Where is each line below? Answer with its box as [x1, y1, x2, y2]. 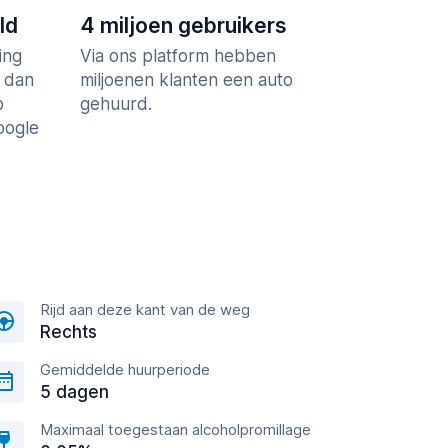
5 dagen [40, 382, 109, 403]
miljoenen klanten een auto [80, 70, 293, 91]
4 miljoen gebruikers [80, 13, 287, 39]
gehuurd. [80, 94, 152, 115]
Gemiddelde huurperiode [40, 360, 210, 380]
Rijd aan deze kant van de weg [40, 300, 250, 320]
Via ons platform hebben [80, 46, 276, 67]
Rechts [40, 322, 97, 343]
